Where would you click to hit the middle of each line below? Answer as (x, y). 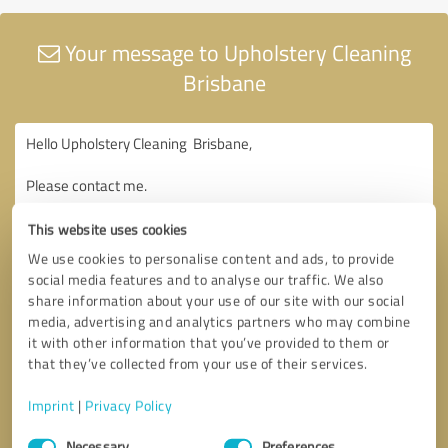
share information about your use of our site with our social (216, 300)
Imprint (51, 405)
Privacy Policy (129, 405)
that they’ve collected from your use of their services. (198, 363)
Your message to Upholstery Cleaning (235, 52)
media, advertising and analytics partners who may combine (219, 321)
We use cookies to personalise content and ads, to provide (211, 258)
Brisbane (224, 82)
